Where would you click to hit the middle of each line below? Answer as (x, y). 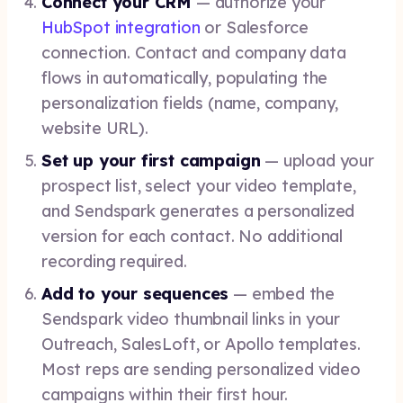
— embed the (282, 294)
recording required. (114, 261)
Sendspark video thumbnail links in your (191, 319)
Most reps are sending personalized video (201, 369)
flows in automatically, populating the (185, 78)
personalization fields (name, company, (190, 103)
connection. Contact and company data (194, 53)
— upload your (317, 161)
